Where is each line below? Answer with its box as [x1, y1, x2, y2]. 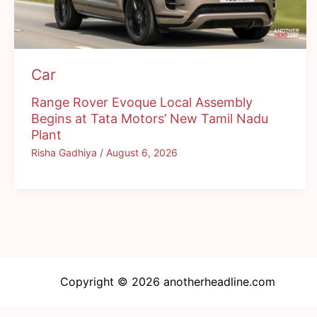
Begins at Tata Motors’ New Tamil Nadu [31, 111, 268, 127]
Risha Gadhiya [31, 146, 100, 158]
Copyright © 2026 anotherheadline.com [60, 274, 275, 289]
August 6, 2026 [106, 146, 178, 158]
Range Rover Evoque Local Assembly [31, 95, 253, 110]
